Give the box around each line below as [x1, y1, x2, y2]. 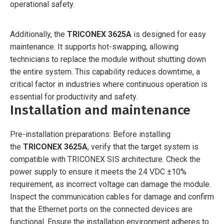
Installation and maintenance [10, 102, 190, 118]
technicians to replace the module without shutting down [10, 54, 206, 64]
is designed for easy [131, 29, 206, 39]
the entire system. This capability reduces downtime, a [10, 66, 200, 76]
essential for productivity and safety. [10, 91, 137, 101]
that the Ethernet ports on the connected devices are [10, 204, 192, 214]
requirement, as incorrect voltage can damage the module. [10, 179, 211, 189]
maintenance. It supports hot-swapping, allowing [10, 41, 178, 51]
